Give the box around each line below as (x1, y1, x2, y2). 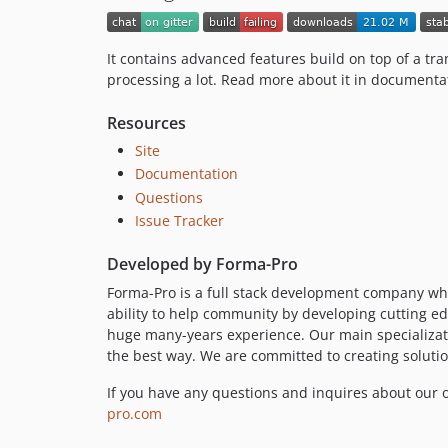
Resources (107, 111, 186, 134)
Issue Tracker (135, 211, 224, 231)
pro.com (107, 404, 162, 424)
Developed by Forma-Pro (107, 253, 298, 276)
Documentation (135, 164, 238, 184)
